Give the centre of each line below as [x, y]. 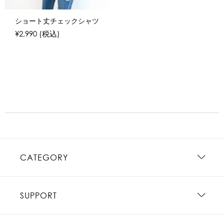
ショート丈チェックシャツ [57, 21]
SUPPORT [38, 195]
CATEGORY [44, 157]
